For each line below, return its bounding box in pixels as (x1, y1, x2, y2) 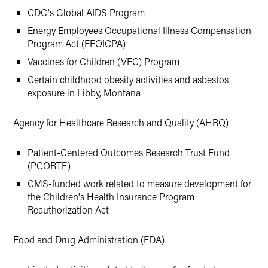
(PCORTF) (28, 159, 71, 172)
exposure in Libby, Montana (28, 86, 141, 99)
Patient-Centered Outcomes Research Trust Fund (28, 146, 230, 159)
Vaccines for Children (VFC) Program (28, 55, 179, 68)
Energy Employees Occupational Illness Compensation (28, 24, 251, 36)
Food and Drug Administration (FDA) (13, 233, 165, 246)
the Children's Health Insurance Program (28, 190, 194, 203)
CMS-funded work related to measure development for (28, 177, 251, 190)
